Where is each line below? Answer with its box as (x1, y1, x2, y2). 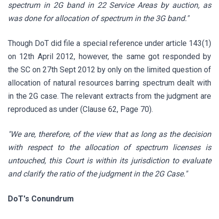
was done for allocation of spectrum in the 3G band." (8, 14, 189, 23)
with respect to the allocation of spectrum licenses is (8, 143, 211, 152)
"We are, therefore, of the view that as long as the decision (8, 130, 211, 139)
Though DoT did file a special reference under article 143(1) (8, 39, 211, 48)
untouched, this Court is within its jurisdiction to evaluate (8, 156, 211, 165)
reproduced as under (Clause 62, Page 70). (8, 105, 153, 114)
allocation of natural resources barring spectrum (8, 78, 175, 88)
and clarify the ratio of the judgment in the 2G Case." (8, 169, 187, 178)
